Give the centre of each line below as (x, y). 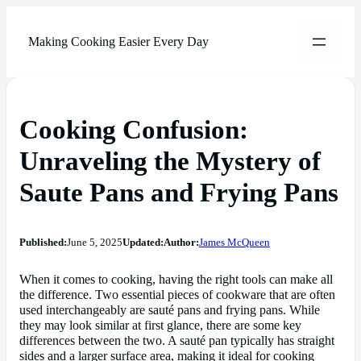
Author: (181, 242)
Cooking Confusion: (134, 129)
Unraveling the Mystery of (170, 161)
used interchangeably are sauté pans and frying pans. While (170, 310)
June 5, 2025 (95, 242)
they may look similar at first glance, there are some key (160, 325)
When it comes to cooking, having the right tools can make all (176, 279)
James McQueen (234, 242)
